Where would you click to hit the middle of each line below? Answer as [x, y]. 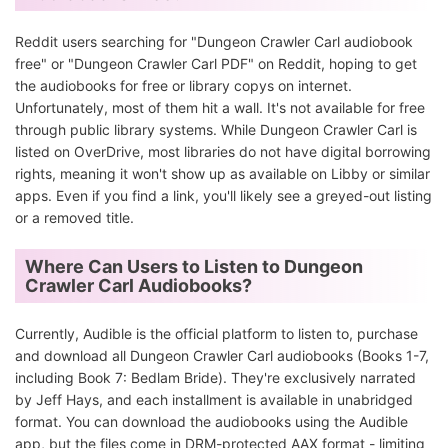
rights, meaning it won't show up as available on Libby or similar [222, 174]
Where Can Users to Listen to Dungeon [194, 267]
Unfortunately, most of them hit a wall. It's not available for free [220, 108]
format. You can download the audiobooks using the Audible [211, 422]
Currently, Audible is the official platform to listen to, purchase [216, 334]
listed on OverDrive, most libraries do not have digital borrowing [223, 152]
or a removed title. [74, 218]
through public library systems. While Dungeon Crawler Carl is [216, 130]
